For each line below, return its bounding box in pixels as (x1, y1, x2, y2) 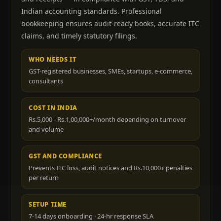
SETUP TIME (29, 200, 67, 209)
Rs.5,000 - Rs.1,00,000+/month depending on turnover (29, 115, 186, 124)
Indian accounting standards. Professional (21, 6, 162, 16)
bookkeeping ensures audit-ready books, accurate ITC (21, 19, 199, 28)
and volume (29, 125, 64, 134)
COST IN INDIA (29, 104, 77, 112)
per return (29, 173, 59, 182)
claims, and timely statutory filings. (21, 31, 137, 40)
